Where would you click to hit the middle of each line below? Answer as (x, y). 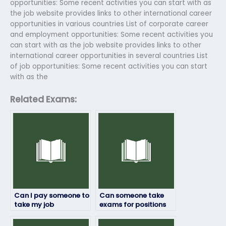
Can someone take (132, 195)
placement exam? (45, 213)
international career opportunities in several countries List (109, 55)
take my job (34, 204)
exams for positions (133, 204)
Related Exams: (43, 99)
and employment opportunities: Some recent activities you (111, 34)
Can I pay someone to (52, 195)
